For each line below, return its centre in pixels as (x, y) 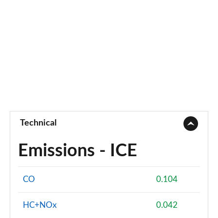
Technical (38, 123)
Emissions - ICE (78, 151)
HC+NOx (40, 205)
